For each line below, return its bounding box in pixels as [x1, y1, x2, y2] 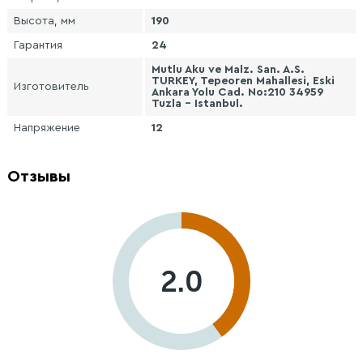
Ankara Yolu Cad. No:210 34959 [152, 87, 323, 98]
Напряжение [14, 122, 80, 134]
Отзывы [7, 169, 70, 185]
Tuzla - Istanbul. [152, 98, 243, 109]
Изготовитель [14, 81, 89, 92]
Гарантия [14, 40, 62, 51]
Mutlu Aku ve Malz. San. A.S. [152, 64, 305, 75]
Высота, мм [14, 15, 75, 27]
